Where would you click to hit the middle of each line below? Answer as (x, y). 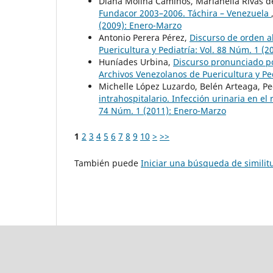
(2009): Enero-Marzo (140, 26)
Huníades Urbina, (136, 62)
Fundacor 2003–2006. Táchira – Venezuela (185, 13)
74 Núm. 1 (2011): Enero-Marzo (162, 111)
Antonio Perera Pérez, (144, 38)
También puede (108, 163)
